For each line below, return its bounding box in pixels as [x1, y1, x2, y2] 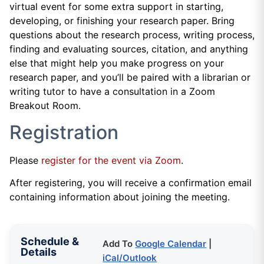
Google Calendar [135, 238, 207, 250]
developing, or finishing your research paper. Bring [9, 15, 235, 27]
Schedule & [21, 235, 79, 248]
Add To [103, 238, 136, 250]
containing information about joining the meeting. [9, 190, 230, 203]
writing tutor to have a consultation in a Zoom [9, 85, 215, 98]
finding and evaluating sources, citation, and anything [9, 43, 248, 55]
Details [21, 246, 57, 259]
